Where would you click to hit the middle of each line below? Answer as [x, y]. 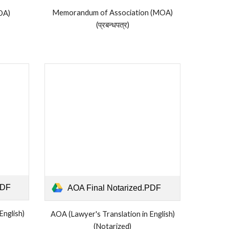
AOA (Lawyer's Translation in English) [112, 214]
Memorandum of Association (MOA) [112, 13]
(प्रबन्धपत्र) [112, 25]
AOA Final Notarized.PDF [114, 188]
